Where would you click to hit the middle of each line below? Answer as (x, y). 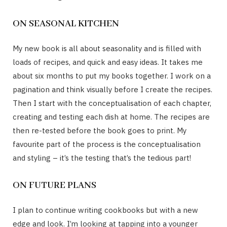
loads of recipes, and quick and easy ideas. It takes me (108, 62)
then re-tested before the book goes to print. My (100, 130)
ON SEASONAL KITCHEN (66, 24)
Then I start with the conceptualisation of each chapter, (112, 103)
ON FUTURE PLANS (54, 185)
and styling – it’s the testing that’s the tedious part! (102, 158)
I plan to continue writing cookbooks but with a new (105, 210)
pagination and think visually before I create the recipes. (112, 89)
